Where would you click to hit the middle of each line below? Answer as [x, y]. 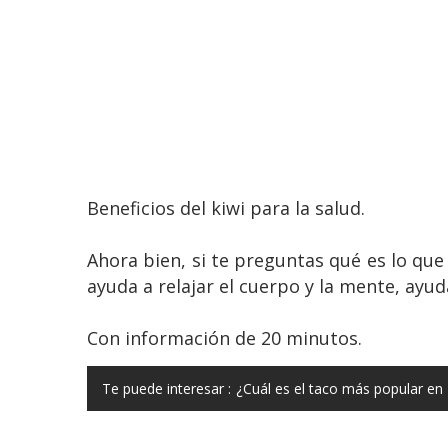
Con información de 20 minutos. [224, 337]
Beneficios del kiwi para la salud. [228, 207]
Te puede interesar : [166, 388]
